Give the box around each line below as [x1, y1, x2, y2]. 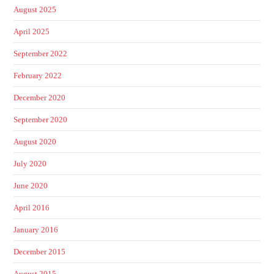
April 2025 [13, 26, 50, 36]
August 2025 [13, 4, 57, 14]
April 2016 [13, 202, 50, 212]
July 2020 [13, 158, 47, 168]
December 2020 [13, 92, 66, 102]
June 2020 [13, 180, 48, 190]
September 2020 [13, 114, 68, 124]
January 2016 [13, 224, 59, 234]
